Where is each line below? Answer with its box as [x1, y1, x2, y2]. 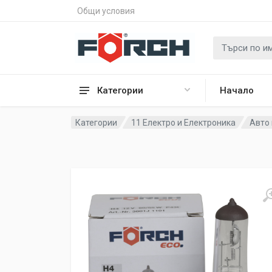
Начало [220, 85, 254, 96]
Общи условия [77, 5, 135, 16]
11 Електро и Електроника [131, 117, 236, 127]
